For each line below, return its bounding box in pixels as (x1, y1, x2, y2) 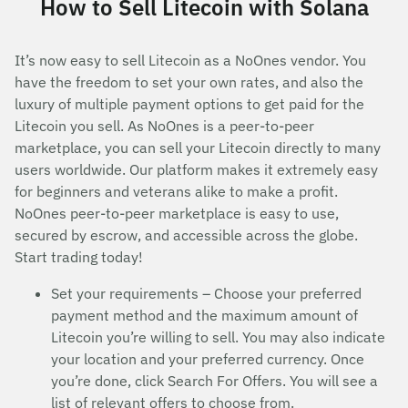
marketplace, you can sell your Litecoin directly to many (15, 138, 381, 157)
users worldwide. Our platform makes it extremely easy (15, 160, 378, 178)
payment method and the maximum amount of (51, 306, 358, 324)
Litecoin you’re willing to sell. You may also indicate (51, 328, 385, 346)
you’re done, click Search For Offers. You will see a (51, 372, 378, 390)
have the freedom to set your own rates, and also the (15, 73, 363, 91)
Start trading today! (15, 248, 143, 266)
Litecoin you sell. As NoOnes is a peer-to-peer (15, 117, 314, 135)
